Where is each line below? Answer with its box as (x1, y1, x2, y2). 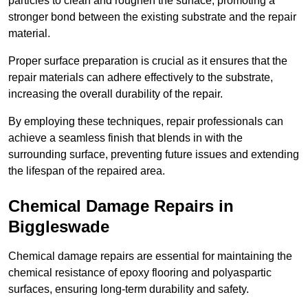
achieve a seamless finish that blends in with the (8, 132, 243, 144)
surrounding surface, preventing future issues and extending (8, 148, 299, 161)
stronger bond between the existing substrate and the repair (8, 11, 296, 23)
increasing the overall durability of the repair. (8, 88, 223, 100)
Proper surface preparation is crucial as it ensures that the (8, 55, 287, 67)
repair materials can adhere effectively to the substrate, (8, 71, 273, 84)
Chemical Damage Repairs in (8, 197, 234, 216)
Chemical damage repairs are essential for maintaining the (8, 250, 292, 263)
